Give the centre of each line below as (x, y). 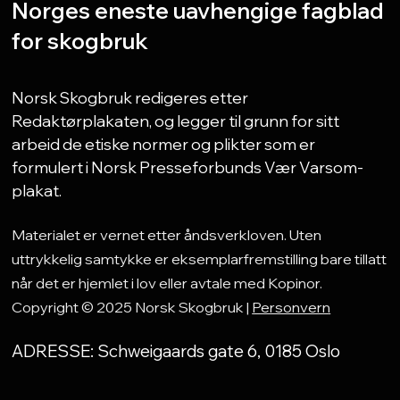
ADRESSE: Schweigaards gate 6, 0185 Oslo (176, 350)
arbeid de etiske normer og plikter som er (164, 143)
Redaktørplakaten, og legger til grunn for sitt (176, 120)
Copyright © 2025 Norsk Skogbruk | (132, 306)
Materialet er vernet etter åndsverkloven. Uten (167, 234)
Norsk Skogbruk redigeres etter (130, 97)
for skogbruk (80, 41)
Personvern (292, 306)
